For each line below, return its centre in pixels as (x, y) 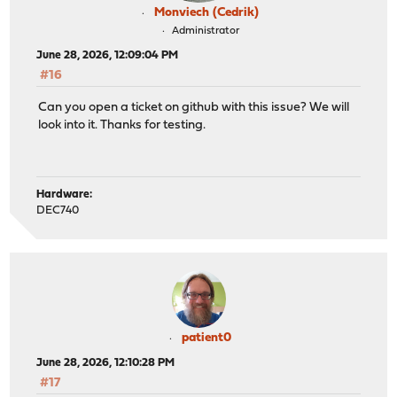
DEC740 (58, 210)
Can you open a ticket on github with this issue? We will (194, 107)
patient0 (206, 338)
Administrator (205, 31)
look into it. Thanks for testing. (122, 125)
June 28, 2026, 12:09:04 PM (108, 55)
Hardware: (65, 194)
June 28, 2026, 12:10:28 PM (106, 362)
